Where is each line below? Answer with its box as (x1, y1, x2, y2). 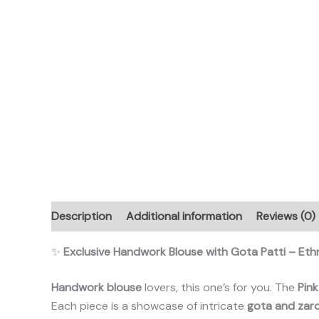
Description (51, 208, 112, 224)
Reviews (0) (256, 208, 315, 224)
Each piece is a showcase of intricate (51, 298, 247, 313)
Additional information (126, 208, 242, 224)
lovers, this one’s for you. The (142, 279, 298, 295)
